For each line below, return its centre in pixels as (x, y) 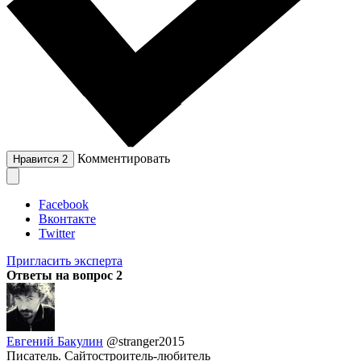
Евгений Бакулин (55, 342)
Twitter (57, 234)
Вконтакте (67, 219)
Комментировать (124, 159)
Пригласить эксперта (64, 261)
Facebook (64, 205)
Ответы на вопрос (61, 276)
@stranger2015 (145, 342)
